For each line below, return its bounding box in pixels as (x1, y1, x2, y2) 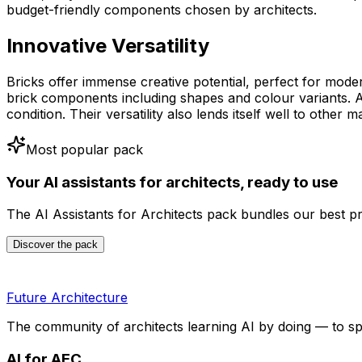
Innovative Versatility (6, 33, 209, 57)
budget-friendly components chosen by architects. (6, 2, 317, 19)
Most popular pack (26, 141, 143, 158)
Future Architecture (6, 289, 128, 306)
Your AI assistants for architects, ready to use (6, 172, 338, 192)
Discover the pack (13, 238, 98, 251)
